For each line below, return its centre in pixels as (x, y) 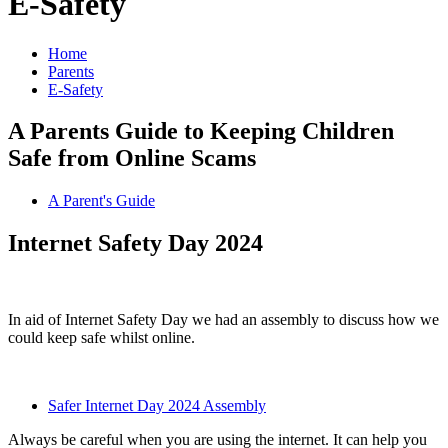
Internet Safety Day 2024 (138, 243)
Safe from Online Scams (132, 158)
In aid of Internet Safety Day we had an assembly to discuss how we (223, 320)
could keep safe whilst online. (101, 338)
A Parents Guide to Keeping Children (201, 131)
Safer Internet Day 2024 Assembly (157, 406)
